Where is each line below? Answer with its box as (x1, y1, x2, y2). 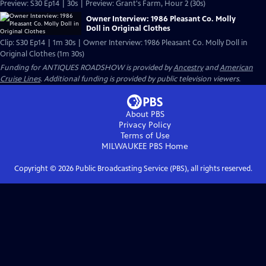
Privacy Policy (119, 120, 171, 130)
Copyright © (14, 164, 58, 173)
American (220, 63, 253, 72)
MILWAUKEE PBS (102, 141, 163, 151)
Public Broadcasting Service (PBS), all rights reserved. (73, 164, 252, 173)
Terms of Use (120, 131, 170, 141)
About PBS (125, 109, 164, 119)
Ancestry (173, 63, 203, 72)
